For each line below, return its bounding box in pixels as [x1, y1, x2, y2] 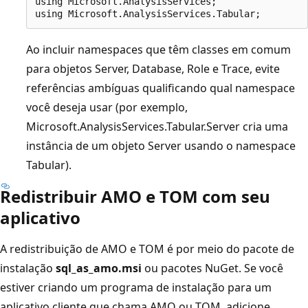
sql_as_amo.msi [56, 260, 142, 276]
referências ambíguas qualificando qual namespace [26, 80, 295, 96]
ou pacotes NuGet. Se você [142, 260, 283, 276]
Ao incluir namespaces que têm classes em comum [26, 41, 291, 57]
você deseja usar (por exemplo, [26, 99, 188, 115]
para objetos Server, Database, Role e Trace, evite [26, 60, 280, 76]
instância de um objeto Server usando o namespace [26, 137, 296, 153]
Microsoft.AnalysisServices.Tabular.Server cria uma [26, 118, 288, 134]
